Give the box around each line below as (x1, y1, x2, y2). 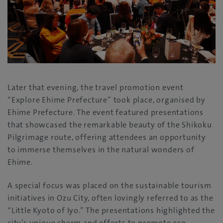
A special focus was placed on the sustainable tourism (7, 180, 212, 191)
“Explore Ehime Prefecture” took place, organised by (7, 95, 206, 106)
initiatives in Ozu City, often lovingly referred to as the (7, 193, 214, 204)
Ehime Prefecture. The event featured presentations (7, 107, 204, 118)
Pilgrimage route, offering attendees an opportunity (7, 132, 206, 143)
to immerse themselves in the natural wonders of (7, 144, 195, 155)
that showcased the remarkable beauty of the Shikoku (7, 119, 212, 130)
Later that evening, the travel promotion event (7, 82, 184, 93)
